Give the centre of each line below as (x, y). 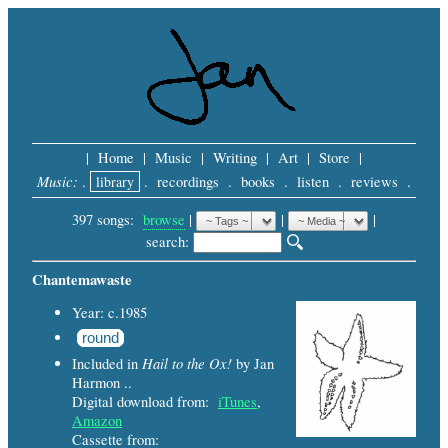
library (115, 181)
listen (313, 181)
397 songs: (107, 219)
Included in (107, 364)
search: (169, 241)
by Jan (253, 364)
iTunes (237, 402)
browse (164, 219)
